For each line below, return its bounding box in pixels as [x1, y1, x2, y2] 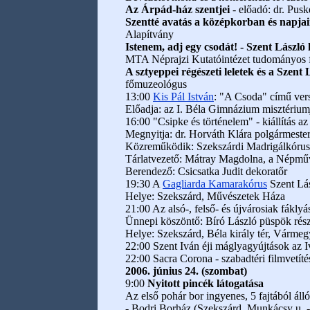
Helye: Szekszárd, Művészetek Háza [125, 190, 285, 202]
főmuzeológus [125, 78, 187, 90]
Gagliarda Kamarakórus [163, 178, 267, 190]
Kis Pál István [153, 91, 214, 102]
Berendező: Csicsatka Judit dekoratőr [125, 165, 287, 177]
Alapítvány [125, 28, 174, 40]
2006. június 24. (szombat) [125, 265, 247, 277]
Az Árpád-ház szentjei [125, 3, 230, 15]
